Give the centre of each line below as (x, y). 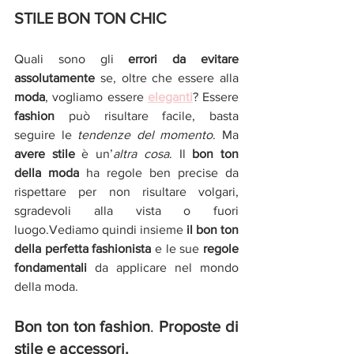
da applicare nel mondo (163, 267)
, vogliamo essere (96, 97)
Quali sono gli (72, 59)
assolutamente (55, 78)
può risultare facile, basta (147, 116)
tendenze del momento (145, 135)
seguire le (46, 135)
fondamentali (51, 267)
